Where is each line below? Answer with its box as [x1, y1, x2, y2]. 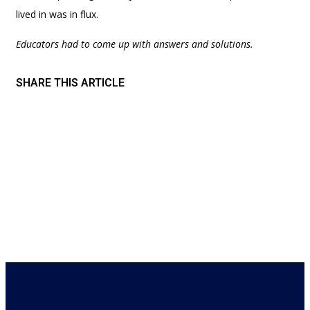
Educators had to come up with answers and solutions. [16, 37, 256, 51]
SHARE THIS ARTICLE [16, 75, 125, 89]
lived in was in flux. [16, 7, 98, 21]
